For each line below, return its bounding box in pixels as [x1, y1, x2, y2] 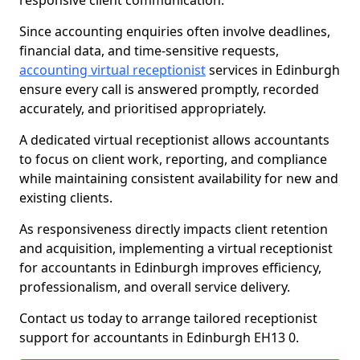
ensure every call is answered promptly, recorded [19, 80, 319, 98]
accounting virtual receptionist [19, 61, 206, 79]
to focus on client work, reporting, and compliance [19, 150, 327, 168]
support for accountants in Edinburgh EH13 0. [19, 329, 299, 346]
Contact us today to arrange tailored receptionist [19, 309, 317, 327]
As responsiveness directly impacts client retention [19, 220, 328, 238]
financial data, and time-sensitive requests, [19, 42, 279, 59]
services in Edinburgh [206, 61, 340, 79]
